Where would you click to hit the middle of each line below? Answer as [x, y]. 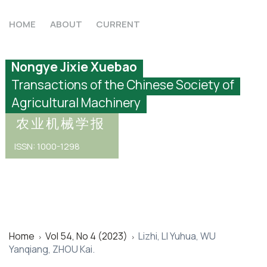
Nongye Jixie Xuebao [74, 67]
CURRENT [118, 24]
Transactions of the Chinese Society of [123, 85]
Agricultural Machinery [76, 103]
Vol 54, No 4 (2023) [86, 236]
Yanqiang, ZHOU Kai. [52, 249]
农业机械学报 [61, 123]
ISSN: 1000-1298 [47, 146]
